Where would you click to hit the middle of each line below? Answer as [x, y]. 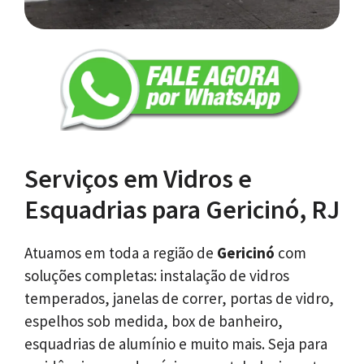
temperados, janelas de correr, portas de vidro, [179, 299]
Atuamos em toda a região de [121, 253]
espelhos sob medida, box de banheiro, [154, 321]
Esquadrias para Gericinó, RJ [182, 210]
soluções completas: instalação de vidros [157, 276]
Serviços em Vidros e [138, 179]
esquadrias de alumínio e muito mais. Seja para [176, 344]
